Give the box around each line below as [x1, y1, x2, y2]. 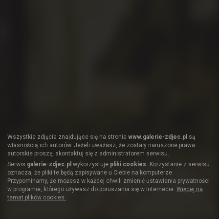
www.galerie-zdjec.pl [128, 133, 187, 140]
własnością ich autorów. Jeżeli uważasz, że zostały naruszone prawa [7, 141, 195, 149]
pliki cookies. [110, 160, 148, 168]
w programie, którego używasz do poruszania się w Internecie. [7, 185, 176, 193]
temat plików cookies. [7, 194, 66, 201]
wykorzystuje [71, 160, 110, 168]
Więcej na [176, 185, 203, 193]
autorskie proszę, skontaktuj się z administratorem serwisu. [7, 150, 169, 157]
